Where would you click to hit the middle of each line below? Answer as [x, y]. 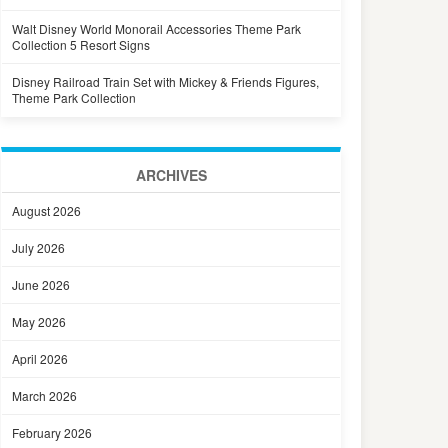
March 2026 [44, 395]
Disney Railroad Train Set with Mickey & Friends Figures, [165, 81]
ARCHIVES [171, 175]
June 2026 [41, 284]
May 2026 [39, 321]
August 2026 [46, 210]
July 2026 [38, 247]
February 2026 [52, 432]
